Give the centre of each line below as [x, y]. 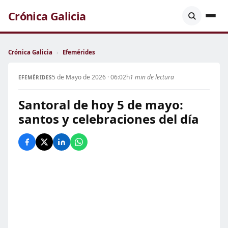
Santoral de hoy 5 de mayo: [101, 105]
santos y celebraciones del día [109, 119]
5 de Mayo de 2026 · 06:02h [91, 77]
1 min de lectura [152, 77]
